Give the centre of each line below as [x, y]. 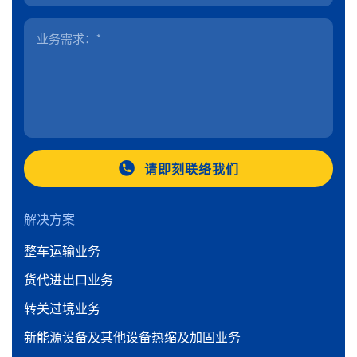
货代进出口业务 [69, 279]
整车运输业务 [62, 251]
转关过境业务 [62, 308]
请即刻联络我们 [192, 169]
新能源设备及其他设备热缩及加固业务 [132, 337]
